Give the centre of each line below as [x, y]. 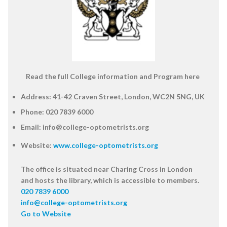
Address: [36, 96]
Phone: [32, 112]
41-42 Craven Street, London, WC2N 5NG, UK [128, 96]
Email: [31, 127]
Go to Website [46, 213]
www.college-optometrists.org [106, 145]
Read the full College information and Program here [113, 76]
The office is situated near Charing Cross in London [107, 169]
